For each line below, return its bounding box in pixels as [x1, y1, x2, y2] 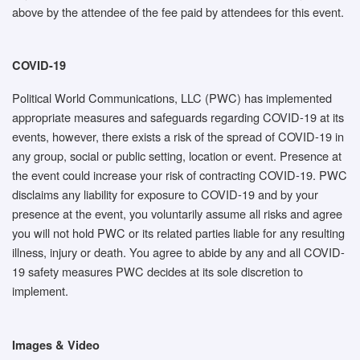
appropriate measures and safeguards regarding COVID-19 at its [12, 108, 344, 126]
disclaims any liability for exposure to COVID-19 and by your [12, 186, 318, 203]
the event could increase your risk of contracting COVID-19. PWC [12, 166, 347, 184]
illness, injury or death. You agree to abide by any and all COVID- [12, 243, 345, 261]
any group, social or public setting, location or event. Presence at [12, 147, 342, 165]
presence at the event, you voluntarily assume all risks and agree [12, 205, 342, 223]
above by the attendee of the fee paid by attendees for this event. [12, 2, 344, 20]
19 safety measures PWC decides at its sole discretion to [12, 263, 303, 280]
